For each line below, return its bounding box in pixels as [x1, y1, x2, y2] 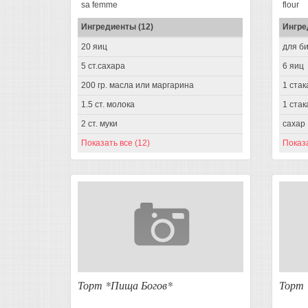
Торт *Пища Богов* [78, 277, 173, 292]
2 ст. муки [81, 118, 118, 129]
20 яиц [81, 41, 107, 52]
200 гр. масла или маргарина [81, 80, 194, 90]
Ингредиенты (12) [81, 21, 153, 32]
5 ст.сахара [81, 60, 125, 71]
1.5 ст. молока [81, 99, 135, 109]
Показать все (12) [81, 137, 150, 148]
